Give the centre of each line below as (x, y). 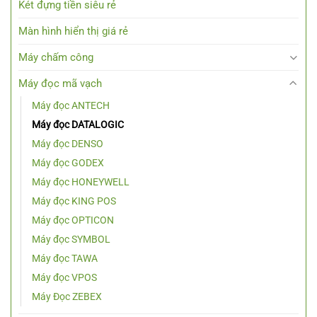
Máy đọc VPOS (64, 278)
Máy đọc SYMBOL (71, 240)
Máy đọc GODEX (68, 163)
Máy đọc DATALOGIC (78, 125)
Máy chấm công (56, 58)
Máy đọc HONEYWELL (81, 182)
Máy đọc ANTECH (71, 106)
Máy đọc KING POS (74, 201)
